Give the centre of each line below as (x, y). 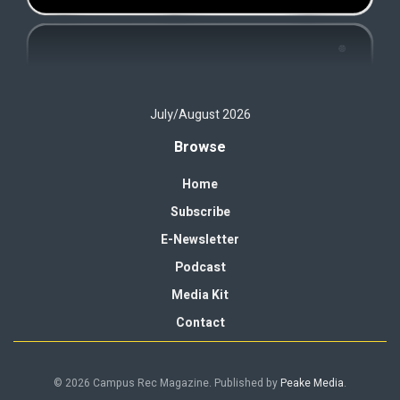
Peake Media (312, 383)
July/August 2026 (200, 114)
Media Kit (200, 295)
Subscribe (200, 212)
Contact (200, 322)
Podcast (200, 267)
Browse (200, 147)
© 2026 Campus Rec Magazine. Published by (167, 383)
